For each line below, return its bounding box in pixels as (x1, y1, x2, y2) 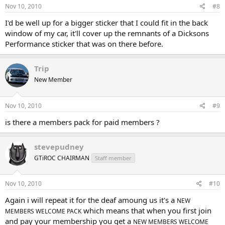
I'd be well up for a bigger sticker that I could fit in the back (5, 18, 208, 28)
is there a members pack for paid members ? (5, 117, 160, 127)
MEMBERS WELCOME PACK (5, 207, 81, 216)
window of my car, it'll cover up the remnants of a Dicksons (5, 28, 209, 39)
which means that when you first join (81, 205, 211, 216)
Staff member (95, 154, 132, 162)
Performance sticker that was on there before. (5, 39, 163, 49)
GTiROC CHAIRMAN (34, 153, 89, 162)
